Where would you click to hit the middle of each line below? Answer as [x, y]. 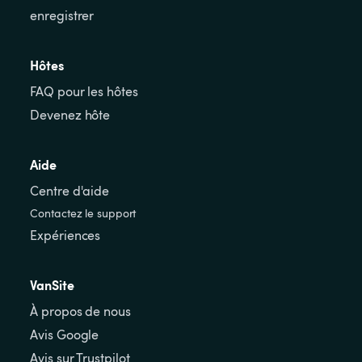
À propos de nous [80, 311]
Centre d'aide [70, 191]
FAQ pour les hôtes [84, 92]
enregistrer [62, 16]
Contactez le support [83, 213]
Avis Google [65, 335]
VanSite [52, 285]
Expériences [65, 236]
